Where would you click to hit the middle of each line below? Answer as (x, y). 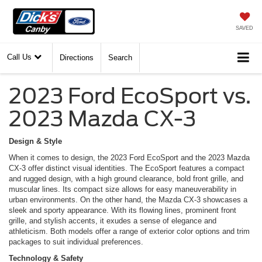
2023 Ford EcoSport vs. (130, 96)
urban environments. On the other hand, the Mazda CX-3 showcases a (128, 199)
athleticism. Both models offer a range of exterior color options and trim (129, 231)
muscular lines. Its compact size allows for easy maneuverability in (123, 189)
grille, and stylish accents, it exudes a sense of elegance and (113, 220)
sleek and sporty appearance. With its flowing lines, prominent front (123, 210)
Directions (77, 58)
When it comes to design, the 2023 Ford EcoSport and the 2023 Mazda (129, 157)
